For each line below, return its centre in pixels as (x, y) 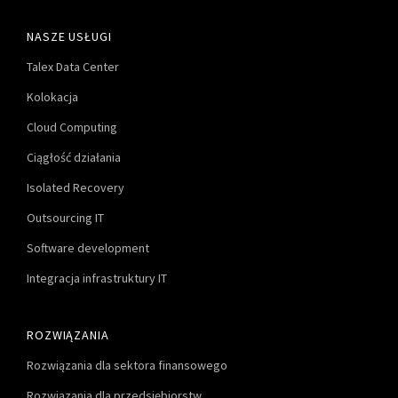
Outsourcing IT (65, 218)
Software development (88, 248)
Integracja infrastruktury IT (97, 279)
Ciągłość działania (74, 158)
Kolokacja (52, 97)
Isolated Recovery (76, 188)
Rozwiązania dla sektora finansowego (127, 366)
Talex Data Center (73, 67)
